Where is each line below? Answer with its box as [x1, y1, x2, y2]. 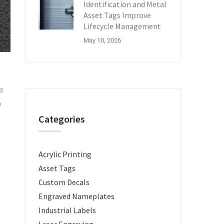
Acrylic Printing [38, 149, 91, 159]
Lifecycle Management [83, 21, 161, 31]
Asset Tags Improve [83, 10, 151, 20]
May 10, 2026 [83, 36, 121, 44]
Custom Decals [38, 177, 89, 187]
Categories [38, 112, 85, 125]
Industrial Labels [38, 205, 96, 215]
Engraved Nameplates [38, 191, 114, 201]
